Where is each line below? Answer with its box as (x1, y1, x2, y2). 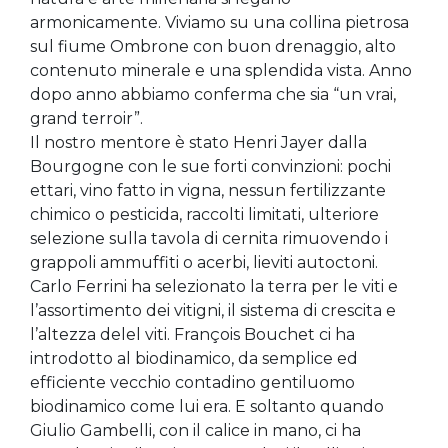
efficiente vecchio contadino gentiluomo (30, 373, 355, 392)
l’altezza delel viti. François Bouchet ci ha (30, 325, 355, 344)
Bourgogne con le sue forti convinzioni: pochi (30, 157, 391, 176)
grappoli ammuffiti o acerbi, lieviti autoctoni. (30, 253, 378, 272)
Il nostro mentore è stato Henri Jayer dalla (30, 133, 367, 152)
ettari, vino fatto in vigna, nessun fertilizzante (30, 181, 386, 200)
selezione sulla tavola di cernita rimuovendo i (30, 229, 388, 248)
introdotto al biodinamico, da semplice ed (30, 349, 358, 368)
